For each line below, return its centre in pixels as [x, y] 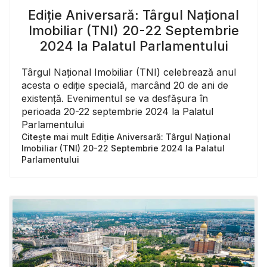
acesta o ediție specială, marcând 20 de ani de [125, 86]
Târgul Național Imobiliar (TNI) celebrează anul [129, 72]
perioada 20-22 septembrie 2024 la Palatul [117, 112]
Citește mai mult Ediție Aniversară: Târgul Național [126, 137]
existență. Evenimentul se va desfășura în [115, 99]
